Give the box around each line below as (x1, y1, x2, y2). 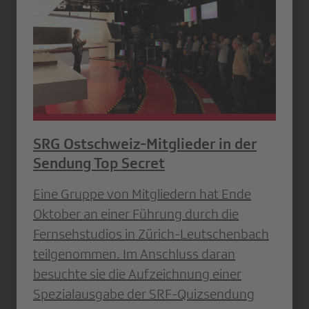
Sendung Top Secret (33, 154, 165, 172)
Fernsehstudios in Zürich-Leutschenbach (33, 226, 269, 242)
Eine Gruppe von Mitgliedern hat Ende (33, 186, 251, 202)
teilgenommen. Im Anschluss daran (33, 246, 235, 262)
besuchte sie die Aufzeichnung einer (33, 266, 241, 282)
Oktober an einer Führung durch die (33, 206, 239, 222)
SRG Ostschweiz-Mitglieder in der (33, 135, 257, 153)
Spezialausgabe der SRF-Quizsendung (33, 286, 255, 302)
